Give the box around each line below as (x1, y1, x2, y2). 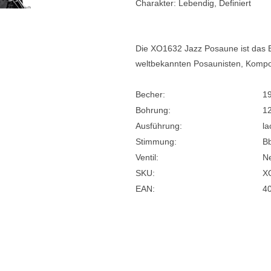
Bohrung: (135, 105, 171, 115)
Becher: (135, 90, 165, 99)
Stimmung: (135, 137, 177, 146)
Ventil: (135, 152, 158, 162)
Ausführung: (135, 121, 182, 131)
